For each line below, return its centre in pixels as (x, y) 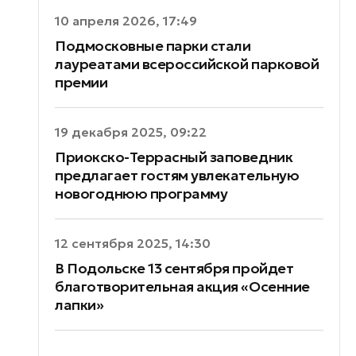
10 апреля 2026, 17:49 (126, 21)
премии (81, 82)
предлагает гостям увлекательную (177, 175)
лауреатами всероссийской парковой (187, 64)
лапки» (79, 305)
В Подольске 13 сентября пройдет (174, 268)
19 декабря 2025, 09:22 (131, 132)
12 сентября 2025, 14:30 (133, 243)
